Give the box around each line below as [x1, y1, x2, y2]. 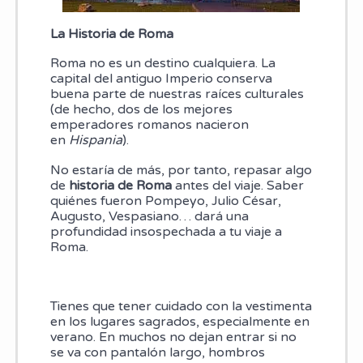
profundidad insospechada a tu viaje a [49, 223, 282, 240]
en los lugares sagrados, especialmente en [49, 314, 310, 331]
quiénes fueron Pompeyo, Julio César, [49, 192, 281, 209]
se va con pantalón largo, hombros [49, 344, 265, 361]
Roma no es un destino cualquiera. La [49, 55, 275, 72]
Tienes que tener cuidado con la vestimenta [49, 298, 312, 315]
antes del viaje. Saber [171, 177, 304, 194]
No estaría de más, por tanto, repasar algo [49, 161, 312, 178]
